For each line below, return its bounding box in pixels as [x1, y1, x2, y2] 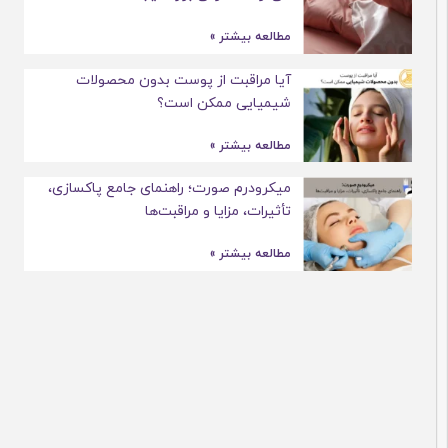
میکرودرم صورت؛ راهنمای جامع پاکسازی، [76, 179, 320, 199]
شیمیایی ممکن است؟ [185, 93, 320, 113]
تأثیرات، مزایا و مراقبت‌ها [173, 202, 320, 222]
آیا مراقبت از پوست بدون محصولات [104, 70, 320, 90]
